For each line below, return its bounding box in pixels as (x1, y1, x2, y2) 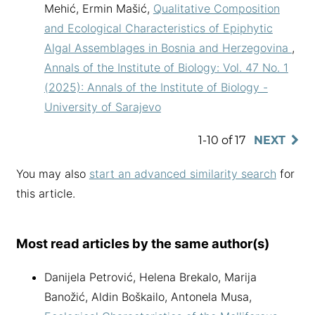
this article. (15, 186, 75, 201)
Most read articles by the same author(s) (15, 236, 269, 252)
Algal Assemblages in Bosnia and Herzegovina (44, 40, 292, 55)
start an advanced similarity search (89, 167, 276, 181)
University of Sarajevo (44, 99, 161, 114)
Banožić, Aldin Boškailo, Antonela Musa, (44, 290, 252, 304)
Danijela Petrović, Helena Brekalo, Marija (44, 270, 257, 285)
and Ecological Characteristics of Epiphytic (44, 20, 273, 35)
